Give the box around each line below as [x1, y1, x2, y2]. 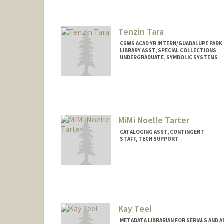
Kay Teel [118, 202, 152, 214]
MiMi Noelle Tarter [118, 114, 189, 126]
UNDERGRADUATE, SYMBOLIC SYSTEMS [119, 54, 218, 61]
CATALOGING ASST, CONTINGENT [119, 128, 204, 135]
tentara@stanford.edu [119, 97, 186, 107]
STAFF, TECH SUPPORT [119, 135, 179, 142]
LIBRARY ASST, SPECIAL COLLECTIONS [119, 47, 216, 54]
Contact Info [119, 78, 161, 87]
